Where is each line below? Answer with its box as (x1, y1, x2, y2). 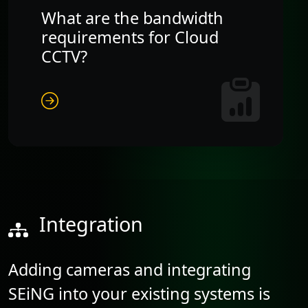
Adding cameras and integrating (8, 258, 251, 280)
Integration (39, 210, 143, 237)
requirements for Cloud (41, 25, 219, 48)
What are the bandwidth (41, 6, 223, 29)
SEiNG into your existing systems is (8, 282, 270, 305)
